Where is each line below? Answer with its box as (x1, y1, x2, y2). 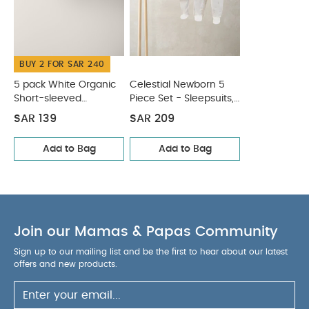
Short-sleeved (14, 93, 81, 103)
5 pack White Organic (14, 79, 116, 90)
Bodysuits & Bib (130, 107, 201, 117)
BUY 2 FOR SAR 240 (19, 59, 105, 68)
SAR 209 (130, 112, 175, 124)
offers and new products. (14, 259, 117, 268)
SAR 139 (14, 112, 57, 124)
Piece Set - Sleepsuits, (130, 93, 234, 103)
